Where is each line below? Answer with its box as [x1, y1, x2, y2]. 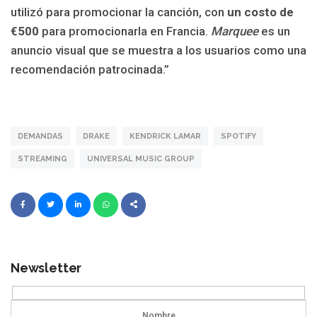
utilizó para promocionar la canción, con [11, 5, 227, 20]
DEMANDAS [18, 131, 63, 141]
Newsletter [11, 260, 82, 275]
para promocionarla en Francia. [39, 24, 211, 39]
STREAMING [18, 154, 67, 163]
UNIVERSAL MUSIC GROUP [87, 154, 195, 163]
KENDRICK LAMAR [129, 131, 201, 141]
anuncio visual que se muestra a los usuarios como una [11, 43, 306, 58]
